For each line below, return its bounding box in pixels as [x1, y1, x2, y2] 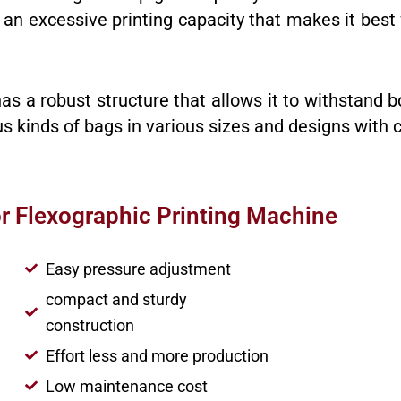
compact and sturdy [45, 289, 187, 309]
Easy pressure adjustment [45, 259, 231, 278]
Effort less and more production [45, 346, 269, 365]
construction [45, 315, 134, 335]
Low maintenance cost [45, 376, 208, 396]
